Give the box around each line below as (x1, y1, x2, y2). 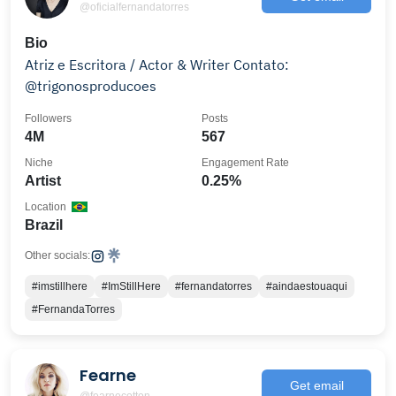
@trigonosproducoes (25, 77, 156, 95)
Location (25, 201, 66, 213)
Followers (25, 112, 72, 125)
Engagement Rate (202, 156, 289, 169)
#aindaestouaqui (266, 280, 347, 293)
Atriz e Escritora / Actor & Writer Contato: (25, 56, 289, 73)
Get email (289, 377, 344, 392)
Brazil (25, 217, 63, 232)
